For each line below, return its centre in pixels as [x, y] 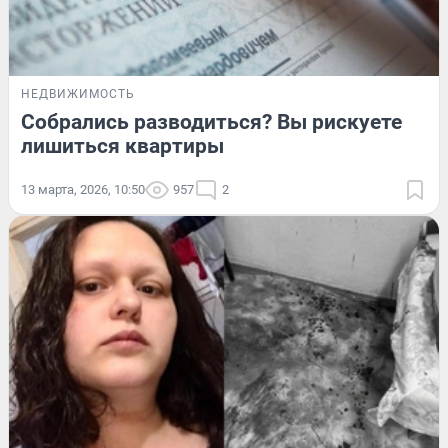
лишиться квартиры [122, 146]
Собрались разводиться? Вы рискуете [211, 122]
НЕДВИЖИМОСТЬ [78, 94]
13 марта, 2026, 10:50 [83, 190]
